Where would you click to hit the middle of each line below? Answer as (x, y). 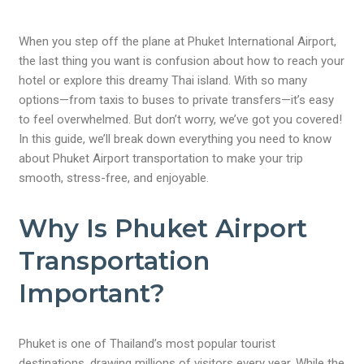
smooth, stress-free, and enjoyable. (114, 178)
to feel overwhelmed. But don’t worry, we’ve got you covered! (181, 119)
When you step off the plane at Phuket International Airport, (178, 41)
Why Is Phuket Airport (163, 228)
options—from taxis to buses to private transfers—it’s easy (177, 100)
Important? (92, 293)
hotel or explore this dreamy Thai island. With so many (163, 80)
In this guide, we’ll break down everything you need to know (175, 139)
